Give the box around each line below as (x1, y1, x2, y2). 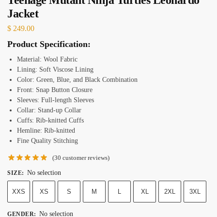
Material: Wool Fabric (17, 56, 77, 63)
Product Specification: (7, 39, 91, 49)
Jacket (7, 7, 38, 20)
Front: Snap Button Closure (17, 86, 93, 94)
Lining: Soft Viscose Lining (17, 66, 93, 74)
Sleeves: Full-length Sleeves (17, 96, 94, 104)
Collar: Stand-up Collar (17, 107, 81, 114)
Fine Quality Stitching (17, 137, 78, 145)
